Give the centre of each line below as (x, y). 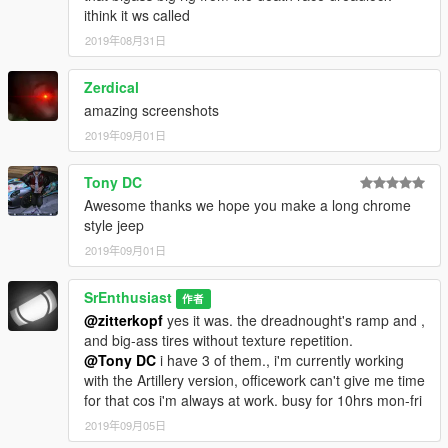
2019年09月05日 (125, 424)
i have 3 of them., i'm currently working (280, 359)
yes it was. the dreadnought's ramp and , (294, 319)
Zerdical (111, 86)
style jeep (114, 224)
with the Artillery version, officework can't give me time (254, 379)
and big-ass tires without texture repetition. (218, 339)
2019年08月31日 (125, 39)
